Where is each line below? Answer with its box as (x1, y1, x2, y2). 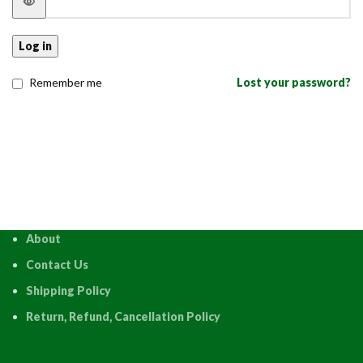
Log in (19, 39, 52, 53)
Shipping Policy (26, 283, 111, 297)
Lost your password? (237, 75, 351, 89)
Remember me (29, 75, 102, 89)
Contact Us (26, 257, 88, 271)
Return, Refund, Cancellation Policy (26, 309, 220, 323)
